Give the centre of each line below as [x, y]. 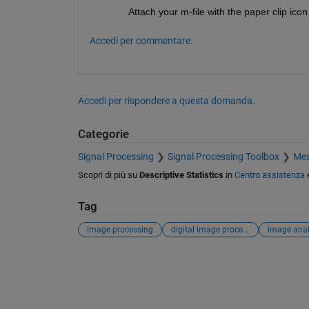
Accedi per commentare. [141, 41]
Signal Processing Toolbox [223, 156]
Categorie [103, 134]
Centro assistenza [269, 175]
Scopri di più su [108, 175]
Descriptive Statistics [181, 175]
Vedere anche [121, 263]
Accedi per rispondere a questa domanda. [166, 101]
